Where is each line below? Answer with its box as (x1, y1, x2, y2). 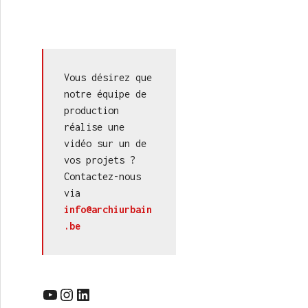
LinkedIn (74, 283, 85, 305)
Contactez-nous (64, 170, 141, 182)
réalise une (64, 121, 124, 133)
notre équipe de (64, 88, 146, 100)
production (64, 104, 119, 116)
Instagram (58, 283, 74, 305)
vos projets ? (64, 154, 135, 166)
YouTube (41, 283, 50, 305)
